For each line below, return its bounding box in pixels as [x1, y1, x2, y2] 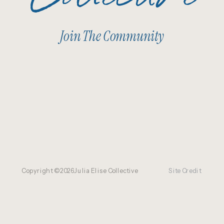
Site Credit [168, 166, 201, 174]
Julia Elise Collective [74, 166, 138, 174]
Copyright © [21, 166, 60, 174]
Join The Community [60, 27, 164, 45]
